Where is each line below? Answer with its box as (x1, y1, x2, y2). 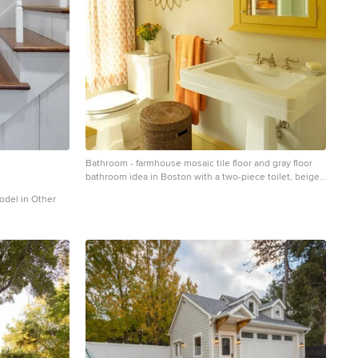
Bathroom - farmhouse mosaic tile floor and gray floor (86, 157, 312, 169)
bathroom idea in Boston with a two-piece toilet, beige (86, 171, 320, 183)
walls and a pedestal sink (86, 185, 193, 197)
